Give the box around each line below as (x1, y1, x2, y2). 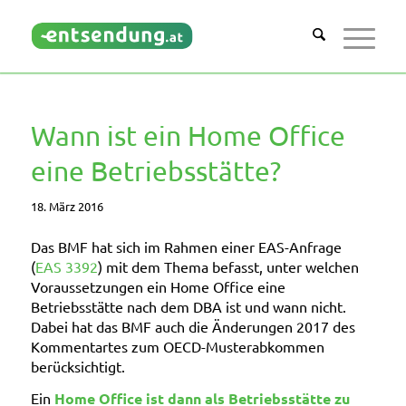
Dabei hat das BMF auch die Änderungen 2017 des (30, 316, 355, 335)
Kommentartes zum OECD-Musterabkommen (30, 336, 324, 355)
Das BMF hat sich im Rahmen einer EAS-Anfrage (30, 237, 342, 256)
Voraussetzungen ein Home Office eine (30, 276, 285, 295)
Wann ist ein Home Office (30, 120, 345, 151)
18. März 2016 (30, 198, 103, 214)
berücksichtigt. (30, 356, 125, 375)
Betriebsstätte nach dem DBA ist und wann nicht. (30, 296, 346, 315)
